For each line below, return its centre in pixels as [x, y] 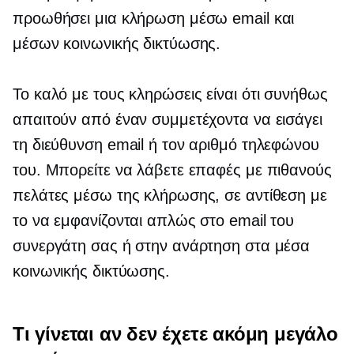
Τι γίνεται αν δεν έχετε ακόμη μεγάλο [175, 334]
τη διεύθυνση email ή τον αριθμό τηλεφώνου [166, 145]
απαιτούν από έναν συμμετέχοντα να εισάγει [168, 120]
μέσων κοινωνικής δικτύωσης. [117, 44]
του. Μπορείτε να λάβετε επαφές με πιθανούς [172, 170]
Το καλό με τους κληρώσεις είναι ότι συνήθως [170, 94]
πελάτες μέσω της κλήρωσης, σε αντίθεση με [170, 196]
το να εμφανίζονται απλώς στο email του [154, 221]
